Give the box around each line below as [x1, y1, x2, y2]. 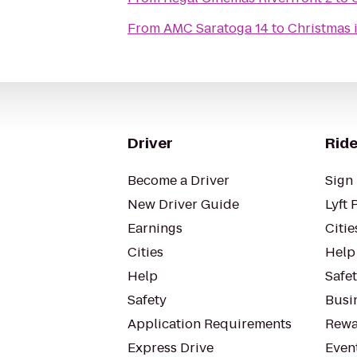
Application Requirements [127, 315, 292, 333]
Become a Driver [127, 171, 229, 190]
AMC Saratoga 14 [163, 19, 269, 37]
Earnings [127, 219, 182, 237]
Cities [127, 243, 163, 261]
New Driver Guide [127, 195, 239, 214]
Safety [127, 291, 167, 309]
